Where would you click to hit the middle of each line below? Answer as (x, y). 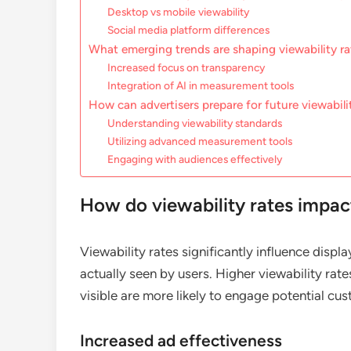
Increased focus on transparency (186, 68)
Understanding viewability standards (195, 123)
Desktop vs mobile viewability (179, 12)
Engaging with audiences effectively (195, 159)
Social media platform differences (189, 30)
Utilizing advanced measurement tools (200, 141)
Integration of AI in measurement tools (201, 86)
